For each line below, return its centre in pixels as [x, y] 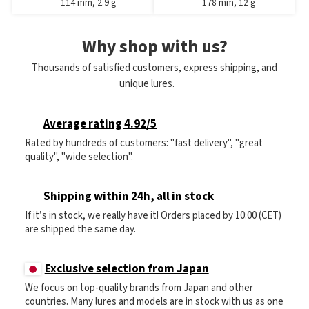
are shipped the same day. [80, 230]
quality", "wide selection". [79, 157]
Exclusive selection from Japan [127, 269]
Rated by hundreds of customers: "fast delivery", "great [144, 143]
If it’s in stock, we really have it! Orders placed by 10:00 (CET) [153, 216]
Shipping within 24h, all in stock [129, 197]
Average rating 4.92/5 [100, 124]
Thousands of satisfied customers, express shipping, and [154, 68]
